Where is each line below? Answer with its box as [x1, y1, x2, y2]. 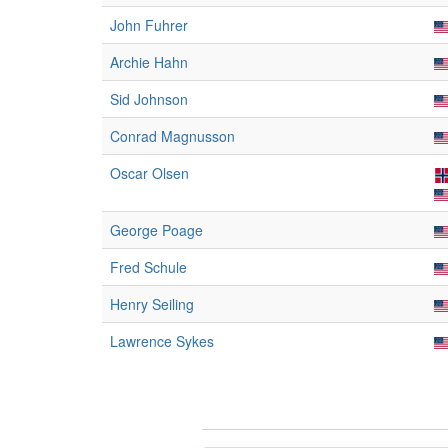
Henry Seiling [110, 294, 194, 314]
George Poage [110, 220, 203, 240]
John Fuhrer [110, 15, 188, 35]
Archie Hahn [110, 52, 188, 72]
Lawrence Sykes [110, 331, 214, 351]
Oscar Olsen [110, 163, 189, 183]
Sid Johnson [110, 89, 188, 109]
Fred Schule [110, 257, 187, 277]
